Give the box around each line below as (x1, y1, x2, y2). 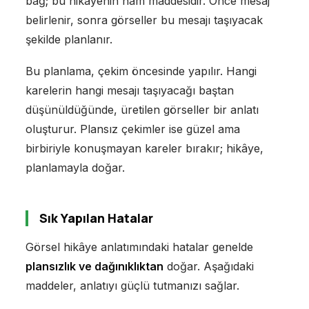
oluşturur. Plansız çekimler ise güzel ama (25, 121, 240, 136)
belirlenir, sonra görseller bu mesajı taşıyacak (25, 12, 263, 27)
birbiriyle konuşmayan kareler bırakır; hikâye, (25, 141, 263, 155)
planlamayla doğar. (25, 160, 125, 175)
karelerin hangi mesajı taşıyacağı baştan (25, 83, 234, 97)
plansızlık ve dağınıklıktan (25, 259, 163, 273)
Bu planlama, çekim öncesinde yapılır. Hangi (25, 63, 257, 78)
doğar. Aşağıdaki (163, 259, 254, 273)
